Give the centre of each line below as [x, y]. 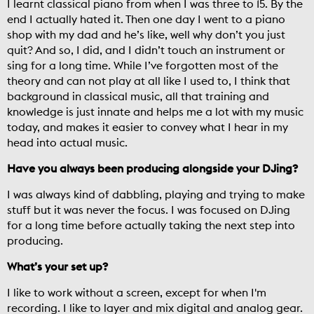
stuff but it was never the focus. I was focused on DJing [149, 210]
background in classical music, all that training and [138, 96]
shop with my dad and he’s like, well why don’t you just [146, 35]
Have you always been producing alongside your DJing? [152, 169]
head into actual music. [81, 143]
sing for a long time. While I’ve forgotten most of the [143, 66]
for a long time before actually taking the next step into [151, 225]
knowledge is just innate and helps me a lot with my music [155, 112]
